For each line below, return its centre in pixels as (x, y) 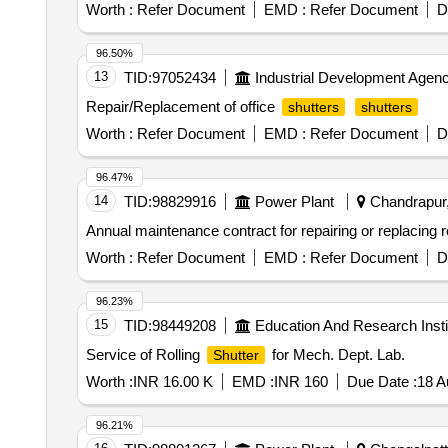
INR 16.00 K (172, 381)
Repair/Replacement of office (182, 106)
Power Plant (294, 201)
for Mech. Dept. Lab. (336, 354)
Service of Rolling (144, 354)
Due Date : (381, 381)
